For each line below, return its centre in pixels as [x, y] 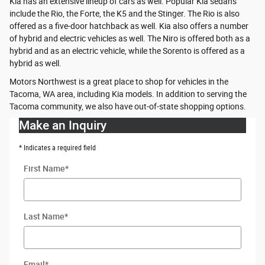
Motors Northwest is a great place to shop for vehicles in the [119, 82]
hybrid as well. [35, 64]
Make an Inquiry [63, 125]
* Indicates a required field [57, 148]
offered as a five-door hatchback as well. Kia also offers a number [129, 26]
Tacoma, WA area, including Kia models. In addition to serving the [128, 94]
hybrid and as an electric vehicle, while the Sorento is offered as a [127, 51]
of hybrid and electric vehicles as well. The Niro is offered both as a [130, 39]
